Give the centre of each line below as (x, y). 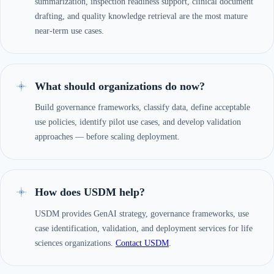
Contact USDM (142, 243)
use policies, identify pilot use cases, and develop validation (138, 122)
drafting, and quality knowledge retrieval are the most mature (141, 17)
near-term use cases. (69, 31)
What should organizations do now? (120, 87)
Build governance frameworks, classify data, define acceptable (143, 108)
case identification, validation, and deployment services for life (144, 228)
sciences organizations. (75, 243)
